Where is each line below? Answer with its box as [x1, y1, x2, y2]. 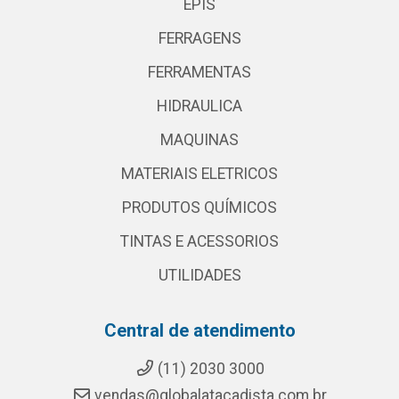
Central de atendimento [103, 320, 296, 341]
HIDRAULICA [157, 97, 242, 115]
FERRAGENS [158, 29, 241, 47]
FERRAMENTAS [148, 63, 251, 81]
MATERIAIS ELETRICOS [121, 165, 278, 183]
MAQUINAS [160, 131, 239, 149]
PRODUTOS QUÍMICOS [122, 199, 277, 216]
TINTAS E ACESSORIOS [120, 232, 279, 250]
